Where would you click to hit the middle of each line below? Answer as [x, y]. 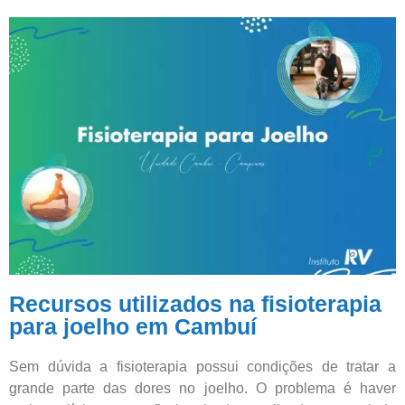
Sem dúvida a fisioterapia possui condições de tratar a [202, 366]
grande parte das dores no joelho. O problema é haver [202, 388]
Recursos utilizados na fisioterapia [195, 303]
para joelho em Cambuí [133, 326]
